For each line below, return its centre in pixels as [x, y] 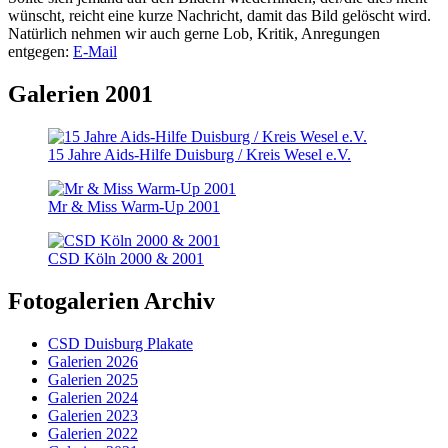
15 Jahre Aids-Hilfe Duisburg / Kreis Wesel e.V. [199, 155]
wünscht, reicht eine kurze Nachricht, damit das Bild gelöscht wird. [219, 16]
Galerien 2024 [93, 398]
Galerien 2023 [93, 416]
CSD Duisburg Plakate [120, 344]
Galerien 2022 [93, 434]
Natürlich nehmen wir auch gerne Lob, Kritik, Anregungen [194, 34]
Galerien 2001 [80, 94]
